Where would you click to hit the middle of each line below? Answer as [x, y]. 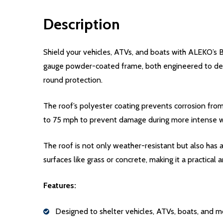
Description [82, 24]
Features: [60, 185]
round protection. [73, 80]
